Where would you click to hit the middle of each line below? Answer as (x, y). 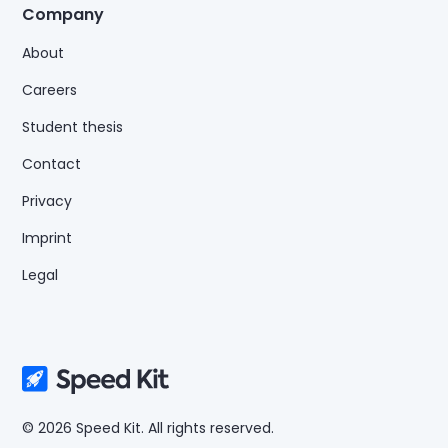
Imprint (47, 238)
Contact (52, 164)
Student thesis (73, 127)
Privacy (47, 201)
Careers (50, 90)
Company (63, 15)
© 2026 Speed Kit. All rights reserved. (148, 428)
